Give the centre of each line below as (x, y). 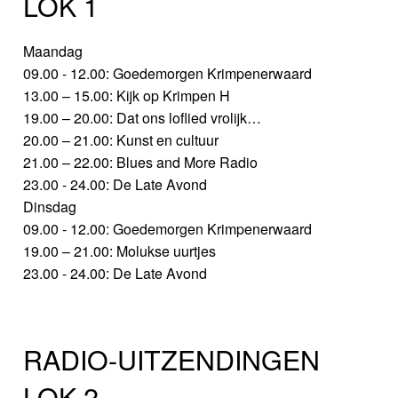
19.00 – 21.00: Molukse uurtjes (120, 251)
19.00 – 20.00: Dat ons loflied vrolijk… (143, 117)
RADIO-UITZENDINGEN (172, 359)
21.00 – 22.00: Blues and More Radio (141, 162)
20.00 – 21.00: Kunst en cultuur (121, 139)
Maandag (53, 51)
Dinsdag (50, 206)
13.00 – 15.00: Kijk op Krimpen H (127, 95)
